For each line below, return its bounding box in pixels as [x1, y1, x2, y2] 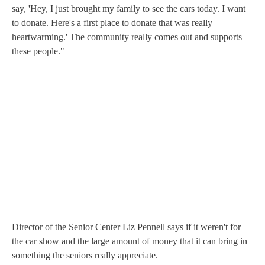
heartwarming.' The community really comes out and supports [12, 31, 242, 42]
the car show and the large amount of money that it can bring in [12, 235, 247, 246]
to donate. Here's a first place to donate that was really [12, 17, 212, 28]
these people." [12, 46, 64, 56]
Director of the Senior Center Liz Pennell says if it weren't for [12, 221, 241, 232]
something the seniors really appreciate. [12, 250, 158, 260]
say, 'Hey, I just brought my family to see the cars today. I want [12, 3, 245, 14]
